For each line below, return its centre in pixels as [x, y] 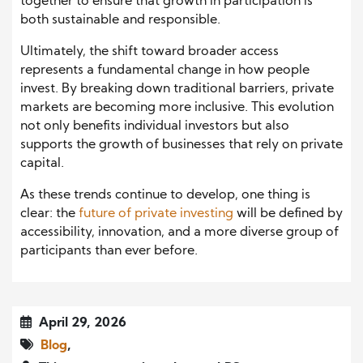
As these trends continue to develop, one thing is [165, 195]
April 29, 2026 [81, 323]
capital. [42, 163]
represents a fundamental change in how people [165, 70]
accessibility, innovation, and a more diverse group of [179, 232]
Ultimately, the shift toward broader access [149, 51]
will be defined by [288, 214]
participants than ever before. [109, 251]
